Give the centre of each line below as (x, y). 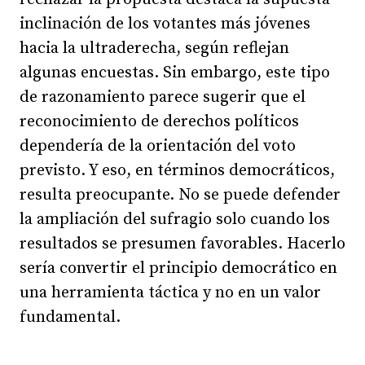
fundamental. (70, 317)
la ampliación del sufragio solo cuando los (175, 220)
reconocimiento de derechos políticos (159, 122)
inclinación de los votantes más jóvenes (165, 24)
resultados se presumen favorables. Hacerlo (182, 244)
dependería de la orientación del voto (158, 146)
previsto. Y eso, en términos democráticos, (177, 171)
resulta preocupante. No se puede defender (180, 195)
